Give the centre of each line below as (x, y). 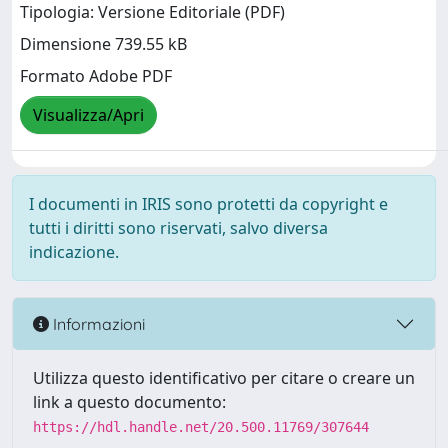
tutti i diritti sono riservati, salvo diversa (178, 228)
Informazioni (97, 323)
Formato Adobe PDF (96, 76)
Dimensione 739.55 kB (103, 44)
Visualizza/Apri (88, 115)
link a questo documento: (129, 402)
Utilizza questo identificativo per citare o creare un (224, 378)
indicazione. (74, 252)
